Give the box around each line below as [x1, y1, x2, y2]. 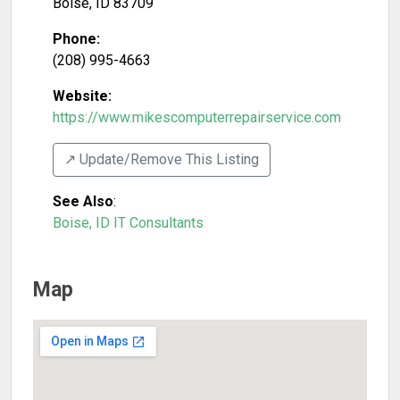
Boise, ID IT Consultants [53, 214, 204, 231]
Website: [53, 87, 112, 104]
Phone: [53, 30, 100, 47]
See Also [53, 193, 113, 210]
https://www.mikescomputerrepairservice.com [53, 109, 341, 126]
